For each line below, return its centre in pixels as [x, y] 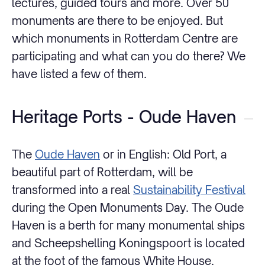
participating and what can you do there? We [129, 56]
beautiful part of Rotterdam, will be [102, 172]
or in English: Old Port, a [163, 154]
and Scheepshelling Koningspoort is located [128, 243]
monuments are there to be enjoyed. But [117, 20]
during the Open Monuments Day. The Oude [128, 208]
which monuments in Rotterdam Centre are [125, 38]
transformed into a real [72, 190]
